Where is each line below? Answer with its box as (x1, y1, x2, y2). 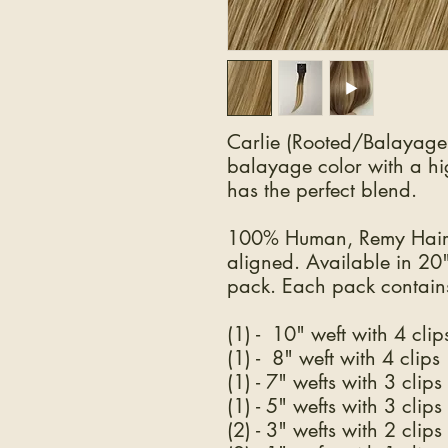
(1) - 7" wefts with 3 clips (227, 369, 442, 395)
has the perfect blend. (227, 177, 417, 203)
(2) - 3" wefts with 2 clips (227, 417, 442, 443)
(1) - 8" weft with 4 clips (227, 345, 440, 371)
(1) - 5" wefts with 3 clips (227, 393, 442, 419)
